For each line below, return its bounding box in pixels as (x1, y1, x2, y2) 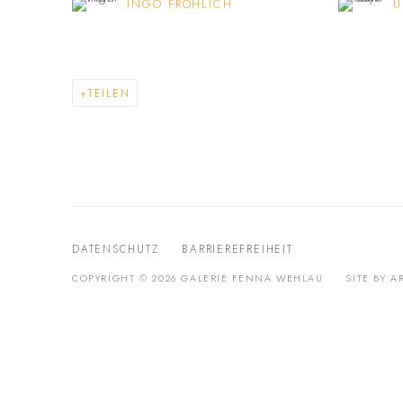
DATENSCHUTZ (72, 241, 159, 257)
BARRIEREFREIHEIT (182, 241, 293, 257)
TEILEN (87, 85, 130, 102)
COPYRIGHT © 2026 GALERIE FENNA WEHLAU (72, 271, 324, 286)
